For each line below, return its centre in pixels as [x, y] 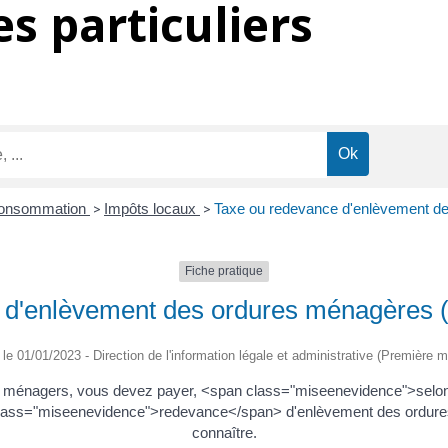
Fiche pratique [224, 271]
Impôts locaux [152, 209]
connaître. [224, 432]
